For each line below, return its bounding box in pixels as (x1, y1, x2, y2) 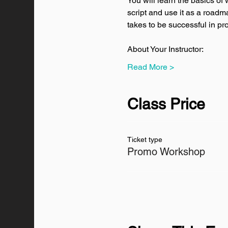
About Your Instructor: (127, 44, 204, 54)
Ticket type (127, 135, 163, 144)
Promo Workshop (127, 146, 206, 158)
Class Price (127, 95, 206, 113)
